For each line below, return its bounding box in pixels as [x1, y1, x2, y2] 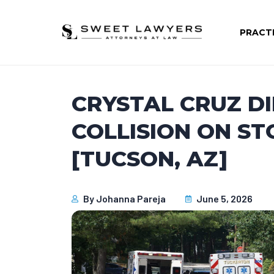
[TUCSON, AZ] [72, 146, 228, 172]
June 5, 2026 [196, 193, 253, 204]
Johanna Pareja [95, 193, 166, 204]
